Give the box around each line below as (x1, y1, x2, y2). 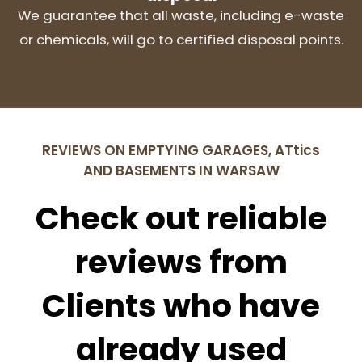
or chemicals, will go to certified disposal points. (19, 29, 343, 49)
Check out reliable (35, 196, 327, 241)
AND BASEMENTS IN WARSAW (82, 160, 280, 180)
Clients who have (42, 283, 320, 328)
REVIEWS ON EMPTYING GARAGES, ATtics (42, 140, 320, 160)
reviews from (74, 239, 288, 284)
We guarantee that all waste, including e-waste (18, 5, 344, 25)
